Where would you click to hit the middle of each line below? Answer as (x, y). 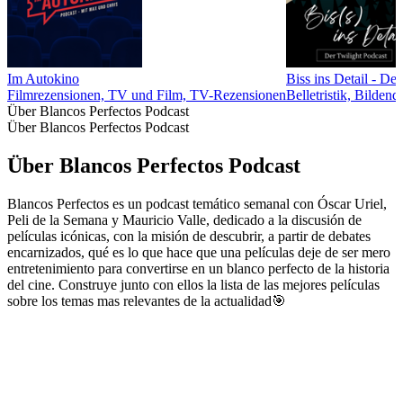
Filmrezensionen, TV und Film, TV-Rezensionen (147, 95)
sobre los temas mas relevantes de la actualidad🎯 (147, 300)
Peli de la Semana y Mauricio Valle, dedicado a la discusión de (184, 219)
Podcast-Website (54, 317)
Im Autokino (43, 79)
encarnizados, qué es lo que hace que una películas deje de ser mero (199, 252)
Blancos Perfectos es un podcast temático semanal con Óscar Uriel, (197, 203)
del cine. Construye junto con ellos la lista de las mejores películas (193, 284)
